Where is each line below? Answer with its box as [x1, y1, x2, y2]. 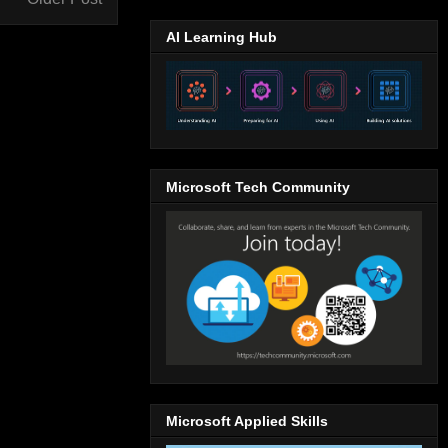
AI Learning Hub [166, 29, 277, 46]
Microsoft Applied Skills [166, 413, 328, 430]
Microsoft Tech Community [166, 178, 350, 195]
